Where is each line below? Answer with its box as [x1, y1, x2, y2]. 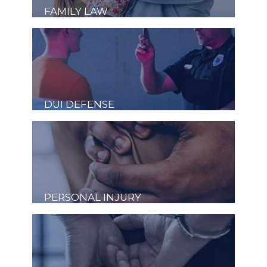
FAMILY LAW [44, 5, 108, 17]
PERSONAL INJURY [44, 191, 141, 203]
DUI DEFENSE [44, 98, 114, 110]
